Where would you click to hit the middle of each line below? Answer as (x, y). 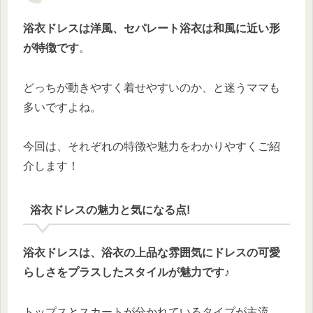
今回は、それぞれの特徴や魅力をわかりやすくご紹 (152, 147)
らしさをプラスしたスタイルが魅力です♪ (126, 272)
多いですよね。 (62, 107)
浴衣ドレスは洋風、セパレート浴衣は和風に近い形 (152, 28)
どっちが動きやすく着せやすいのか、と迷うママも (152, 87)
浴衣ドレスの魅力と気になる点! (110, 210)
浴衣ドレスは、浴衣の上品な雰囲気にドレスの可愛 (152, 253)
